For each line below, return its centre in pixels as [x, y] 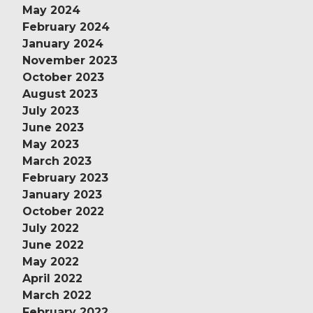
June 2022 [53, 245]
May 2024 [51, 10]
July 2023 [51, 110]
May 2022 [51, 261]
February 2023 [65, 177]
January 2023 [62, 194]
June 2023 [53, 127]
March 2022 [57, 295]
